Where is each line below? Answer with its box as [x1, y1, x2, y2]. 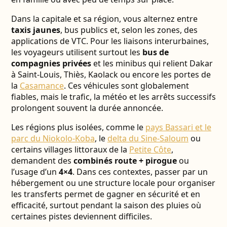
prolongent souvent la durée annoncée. [11, 102, 163, 113]
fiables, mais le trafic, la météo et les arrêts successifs [11, 91, 216, 102]
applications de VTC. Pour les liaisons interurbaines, [11, 35, 209, 47]
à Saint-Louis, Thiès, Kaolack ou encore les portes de [11, 69, 211, 80]
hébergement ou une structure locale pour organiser [11, 177, 215, 188]
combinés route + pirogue [73, 155, 177, 166]
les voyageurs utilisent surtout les [11, 47, 142, 58]
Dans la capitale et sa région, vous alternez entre [11, 13, 198, 24]
